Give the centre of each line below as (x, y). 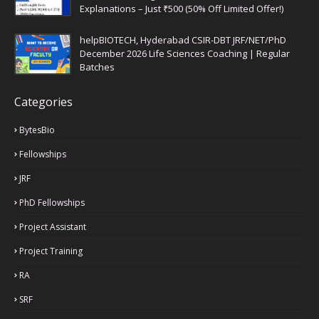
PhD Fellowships (52, 203)
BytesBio (37, 130)
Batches (97, 67)
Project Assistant (53, 227)
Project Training (51, 251)
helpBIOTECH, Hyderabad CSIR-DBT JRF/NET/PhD (183, 40)
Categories (43, 102)
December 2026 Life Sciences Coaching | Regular (185, 53)
